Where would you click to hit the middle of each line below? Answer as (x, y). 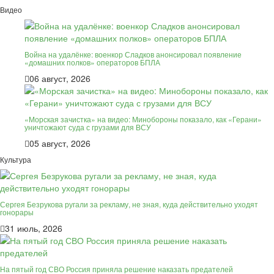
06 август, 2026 (60, 78)
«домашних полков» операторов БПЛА (92, 62)
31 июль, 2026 (34, 228)
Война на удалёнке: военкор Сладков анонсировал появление (133, 54)
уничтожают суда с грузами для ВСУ (88, 127)
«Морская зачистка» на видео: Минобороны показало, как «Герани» (143, 119)
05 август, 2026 (60, 143)
